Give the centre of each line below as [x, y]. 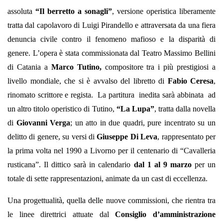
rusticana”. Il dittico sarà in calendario [69, 165]
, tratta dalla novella [185, 109]
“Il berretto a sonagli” [74, 11]
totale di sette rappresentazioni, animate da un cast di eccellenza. [108, 179]
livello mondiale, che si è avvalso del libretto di [88, 81]
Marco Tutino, [76, 67]
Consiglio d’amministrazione [166, 215]
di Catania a [29, 67]
